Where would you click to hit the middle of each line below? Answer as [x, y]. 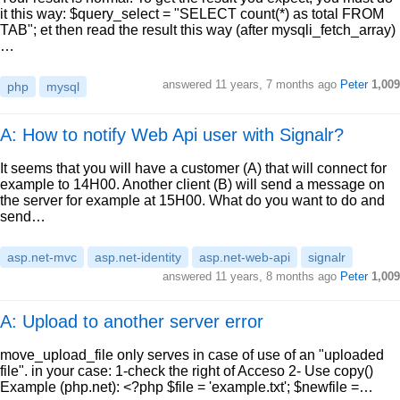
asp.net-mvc [42, 257]
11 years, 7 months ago [276, 84]
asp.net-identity [138, 257]
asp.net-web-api [245, 257]
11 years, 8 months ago [276, 276]
